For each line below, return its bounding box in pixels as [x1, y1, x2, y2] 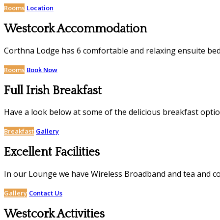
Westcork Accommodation [4, 22, 147, 35]
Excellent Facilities [4, 146, 100, 159]
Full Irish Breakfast [4, 84, 102, 97]
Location [27, 3, 54, 12]
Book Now [27, 65, 57, 74]
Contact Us [29, 189, 62, 198]
